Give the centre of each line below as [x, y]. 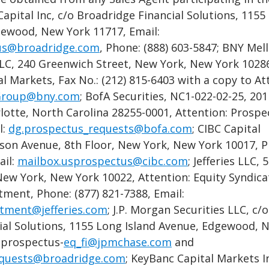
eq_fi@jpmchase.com [117, 242]
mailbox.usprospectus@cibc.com [102, 161]
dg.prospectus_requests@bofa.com [100, 128]
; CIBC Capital [226, 128]
